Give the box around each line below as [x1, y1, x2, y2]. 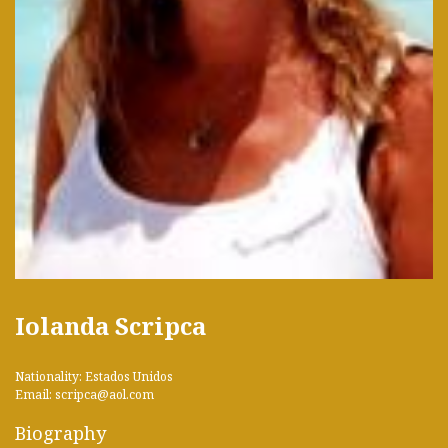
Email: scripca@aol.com [15, 386, 154, 404]
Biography [15, 421, 106, 446]
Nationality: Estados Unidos [15, 368, 173, 386]
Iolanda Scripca [15, 309, 206, 343]
